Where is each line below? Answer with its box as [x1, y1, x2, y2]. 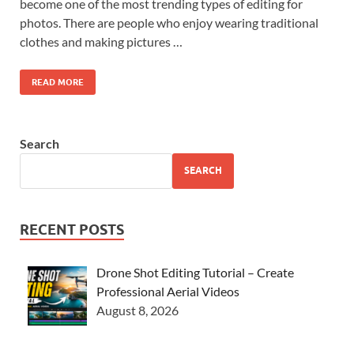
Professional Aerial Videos [96, 283, 239, 299]
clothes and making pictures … [20, 33, 183, 49]
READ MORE [32, 76, 84, 88]
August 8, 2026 [96, 302, 179, 318]
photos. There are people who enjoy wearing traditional [20, 14, 318, 30]
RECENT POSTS [20, 220, 124, 238]
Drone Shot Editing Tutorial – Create [96, 264, 294, 280]
